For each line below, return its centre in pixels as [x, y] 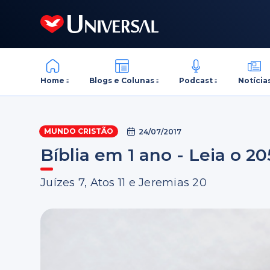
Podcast [196, 80]
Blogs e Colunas [122, 80]
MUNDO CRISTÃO [79, 131]
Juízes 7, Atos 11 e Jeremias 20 [124, 183]
